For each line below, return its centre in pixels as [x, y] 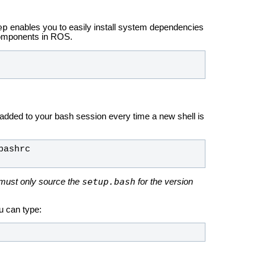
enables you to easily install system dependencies [106, 27]
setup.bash [109, 182]
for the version [164, 182]
